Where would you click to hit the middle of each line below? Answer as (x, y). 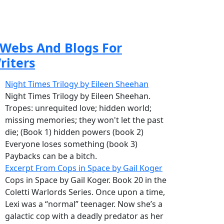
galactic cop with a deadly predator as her (84, 216)
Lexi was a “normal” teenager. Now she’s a (84, 204)
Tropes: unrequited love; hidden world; (78, 108)
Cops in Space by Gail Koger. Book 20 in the (86, 180)
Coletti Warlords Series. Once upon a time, (85, 192)
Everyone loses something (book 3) (71, 144)
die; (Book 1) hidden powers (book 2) (74, 132)
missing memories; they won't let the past (84, 120)
